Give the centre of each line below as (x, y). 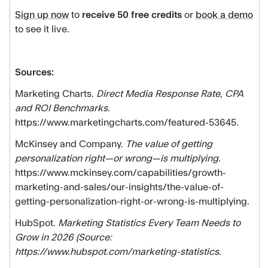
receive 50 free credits (132, 15)
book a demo (224, 15)
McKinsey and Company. (70, 144)
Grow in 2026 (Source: (63, 237)
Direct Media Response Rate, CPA (170, 94)
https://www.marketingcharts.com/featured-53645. (128, 123)
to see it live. (42, 29)
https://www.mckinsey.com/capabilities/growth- (121, 173)
